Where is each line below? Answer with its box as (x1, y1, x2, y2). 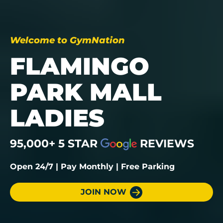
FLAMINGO (10, 52, 149, 81)
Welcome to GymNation (10, 35, 125, 46)
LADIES (10, 104, 105, 132)
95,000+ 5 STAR (10, 137, 101, 150)
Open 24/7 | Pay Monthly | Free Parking (10, 162, 175, 171)
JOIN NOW (81, 187, 126, 197)
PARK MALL (10, 78, 162, 107)
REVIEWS (139, 137, 194, 150)
